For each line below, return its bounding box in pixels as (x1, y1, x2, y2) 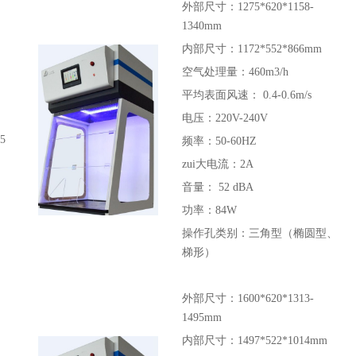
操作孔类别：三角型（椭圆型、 (182, 227, 338, 239)
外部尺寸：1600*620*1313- (182, 292, 314, 304)
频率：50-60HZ (182, 135, 257, 147)
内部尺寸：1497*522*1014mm (182, 335, 327, 346)
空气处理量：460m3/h (182, 66, 288, 78)
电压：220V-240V (182, 112, 268, 124)
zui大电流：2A (182, 158, 253, 170)
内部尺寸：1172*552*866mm (182, 43, 322, 55)
